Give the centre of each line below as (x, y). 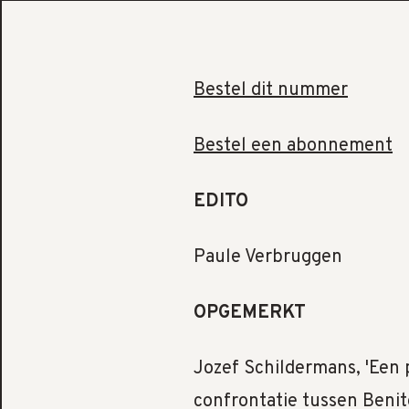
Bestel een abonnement (293, 146)
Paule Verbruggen (268, 257)
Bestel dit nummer (271, 90)
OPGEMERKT (250, 313)
